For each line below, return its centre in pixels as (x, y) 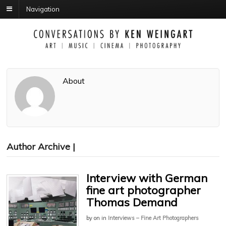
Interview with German (147, 178)
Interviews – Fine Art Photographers (153, 218)
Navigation (43, 9)
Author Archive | (41, 147)
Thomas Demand (132, 203)
